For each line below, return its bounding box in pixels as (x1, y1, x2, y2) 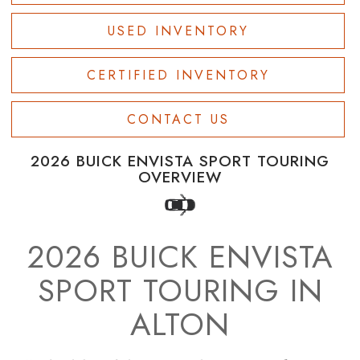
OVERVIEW (138, 166, 222, 189)
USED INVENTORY (107, 22, 249, 41)
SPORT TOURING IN (37, 268, 323, 314)
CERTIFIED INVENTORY (86, 66, 270, 85)
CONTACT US (126, 110, 230, 129)
